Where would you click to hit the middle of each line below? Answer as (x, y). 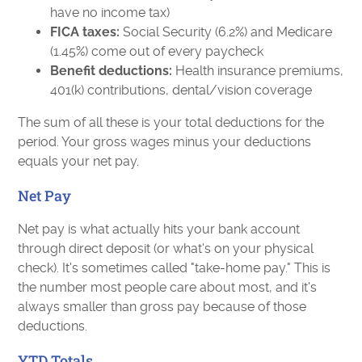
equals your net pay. (79, 161)
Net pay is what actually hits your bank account (159, 229)
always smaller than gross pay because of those (162, 307)
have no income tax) (110, 13)
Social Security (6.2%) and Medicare (226, 32)
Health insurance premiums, (258, 71)
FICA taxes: (85, 32)
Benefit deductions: (112, 71)
